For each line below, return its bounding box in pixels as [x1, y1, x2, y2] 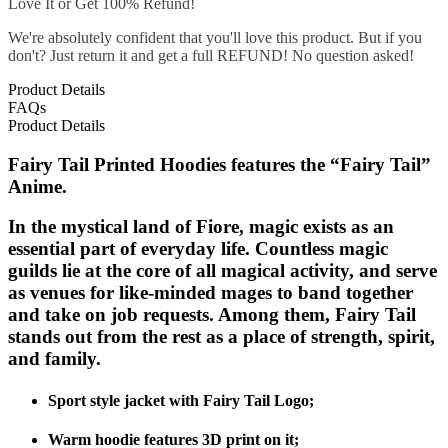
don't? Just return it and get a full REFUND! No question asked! [8, 46, 414, 64]
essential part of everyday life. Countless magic [8, 238, 388, 260]
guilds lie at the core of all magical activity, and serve [8, 260, 437, 282]
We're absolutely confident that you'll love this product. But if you [8, 28, 422, 46]
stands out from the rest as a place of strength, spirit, [8, 326, 435, 348]
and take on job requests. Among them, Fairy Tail [8, 304, 416, 326]
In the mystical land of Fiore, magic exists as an [8, 216, 394, 238]
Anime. [8, 175, 67, 197]
